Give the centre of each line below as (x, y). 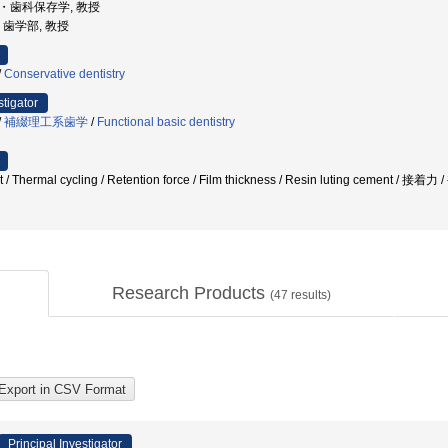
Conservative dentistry (64, 74)
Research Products (191, 293)
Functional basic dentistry (166, 122)
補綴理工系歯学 (46, 122)
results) (309, 295)
